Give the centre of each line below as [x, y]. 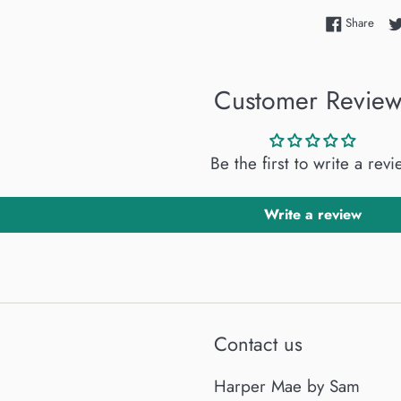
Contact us [258, 344]
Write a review [312, 215]
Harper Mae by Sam [290, 386]
